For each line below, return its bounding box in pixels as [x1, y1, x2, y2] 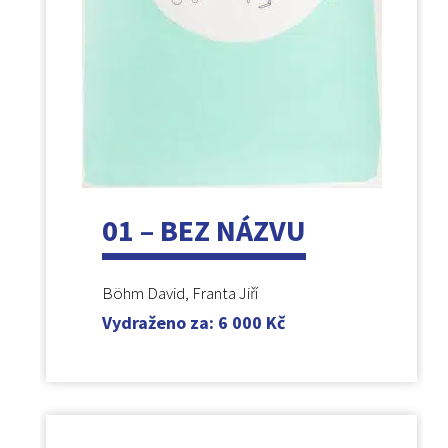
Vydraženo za [101, 311, 209, 335]
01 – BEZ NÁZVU [101, 211, 306, 250]
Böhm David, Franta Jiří [101, 282, 258, 305]
